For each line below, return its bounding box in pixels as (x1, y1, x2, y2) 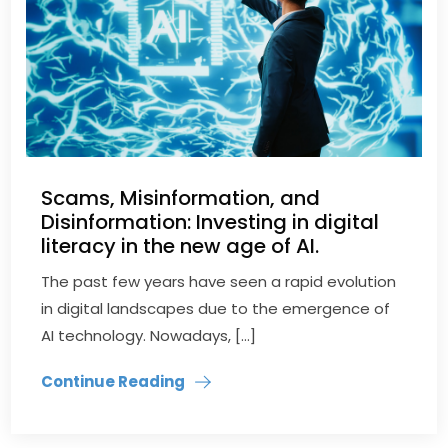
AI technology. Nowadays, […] (41, 324, 257, 346)
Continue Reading (41, 370, 186, 392)
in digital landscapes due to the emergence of (41, 297, 391, 319)
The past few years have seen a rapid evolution (41, 270, 397, 292)
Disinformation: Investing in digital (41, 207, 380, 236)
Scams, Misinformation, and (41, 183, 321, 212)
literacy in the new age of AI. (41, 231, 320, 260)
